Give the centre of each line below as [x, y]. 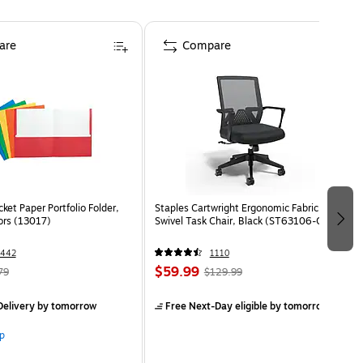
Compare [206, 45]
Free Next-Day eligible [216, 306]
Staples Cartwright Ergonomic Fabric [236, 208]
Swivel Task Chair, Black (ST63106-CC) [243, 221]
